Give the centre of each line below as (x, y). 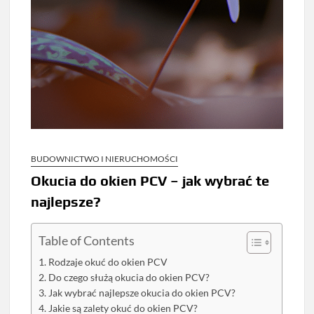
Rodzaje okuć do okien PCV (108, 262)
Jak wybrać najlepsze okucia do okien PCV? (142, 293)
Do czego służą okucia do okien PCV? (129, 278)
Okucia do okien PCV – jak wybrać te (150, 181)
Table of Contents (87, 241)
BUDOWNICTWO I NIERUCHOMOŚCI (105, 159)
